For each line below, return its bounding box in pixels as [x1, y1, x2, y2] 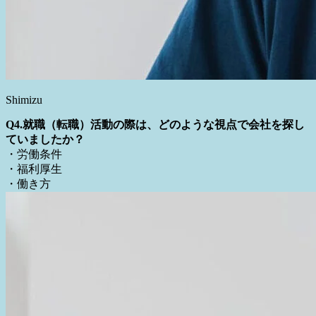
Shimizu [6, 217, 42, 230]
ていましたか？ [6, 257, 85, 269]
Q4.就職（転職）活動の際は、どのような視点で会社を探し [6, 242, 305, 255]
